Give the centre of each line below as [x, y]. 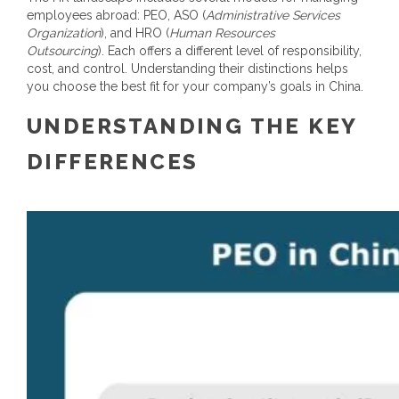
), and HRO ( [135, 33]
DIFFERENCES [113, 162]
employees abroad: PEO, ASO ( [116, 15]
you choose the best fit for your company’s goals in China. [195, 86]
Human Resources [222, 33]
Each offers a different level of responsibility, [235, 51]
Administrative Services [273, 15]
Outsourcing [62, 51]
